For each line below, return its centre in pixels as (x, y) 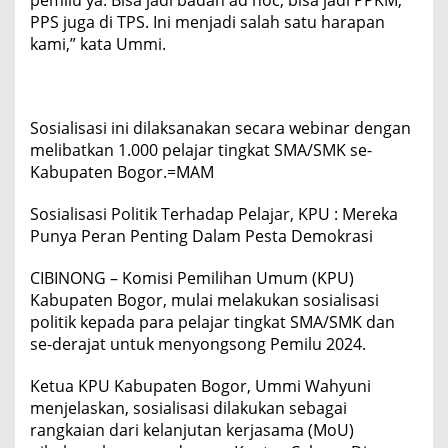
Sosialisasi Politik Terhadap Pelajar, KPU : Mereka (214, 214)
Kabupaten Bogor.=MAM (122, 172)
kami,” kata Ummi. (98, 44)
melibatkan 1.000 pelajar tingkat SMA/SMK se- (201, 150)
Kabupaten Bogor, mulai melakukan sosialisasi (204, 300)
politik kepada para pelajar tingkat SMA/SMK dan (212, 322)
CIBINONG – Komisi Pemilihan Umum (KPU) (192, 278)
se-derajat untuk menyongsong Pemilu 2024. (198, 344)
